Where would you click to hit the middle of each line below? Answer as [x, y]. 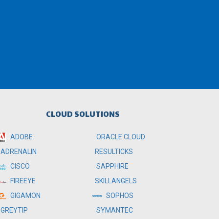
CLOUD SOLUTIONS [83, 115]
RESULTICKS [114, 152]
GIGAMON [24, 196]
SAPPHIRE [112, 166]
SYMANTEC [114, 210]
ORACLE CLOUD [120, 137]
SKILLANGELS [116, 181]
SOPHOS [119, 196]
